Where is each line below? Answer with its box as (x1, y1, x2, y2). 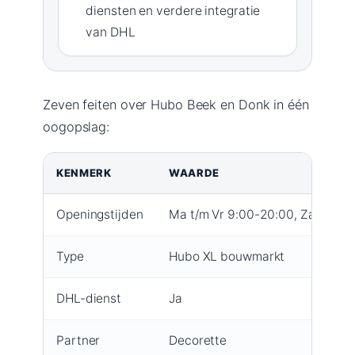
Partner (56, 332, 101, 348)
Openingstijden (56, 206, 143, 222)
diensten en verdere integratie (86, 2, 261, 18)
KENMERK (56, 166, 112, 179)
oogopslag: (43, 118, 110, 135)
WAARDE (169, 166, 219, 179)
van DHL (86, 24, 136, 40)
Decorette (169, 332, 227, 348)
